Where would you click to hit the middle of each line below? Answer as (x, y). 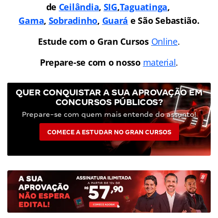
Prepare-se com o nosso (90, 63)
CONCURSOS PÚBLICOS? (109, 102)
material (159, 63)
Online (164, 42)
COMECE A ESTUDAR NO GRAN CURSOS (109, 132)
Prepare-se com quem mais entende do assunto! (109, 115)
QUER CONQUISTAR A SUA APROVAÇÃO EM (109, 92)
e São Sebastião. (164, 21)
